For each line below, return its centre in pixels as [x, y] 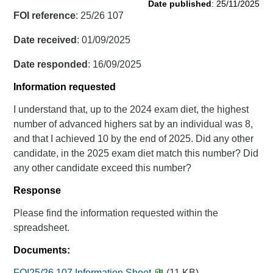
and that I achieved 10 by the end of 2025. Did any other [134, 139]
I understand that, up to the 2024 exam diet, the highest [131, 109]
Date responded [51, 64]
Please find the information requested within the [116, 213]
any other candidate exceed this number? [103, 168]
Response [37, 190]
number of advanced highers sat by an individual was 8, [133, 124]
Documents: [42, 250]
